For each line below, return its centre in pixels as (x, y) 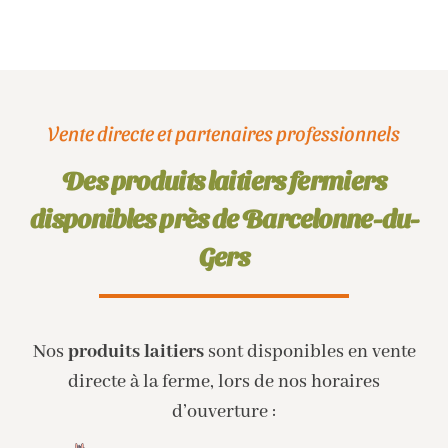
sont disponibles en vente (309, 351)
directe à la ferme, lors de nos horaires (224, 381)
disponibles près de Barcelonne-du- (224, 218)
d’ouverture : (224, 411)
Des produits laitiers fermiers (224, 180)
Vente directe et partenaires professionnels (224, 133)
